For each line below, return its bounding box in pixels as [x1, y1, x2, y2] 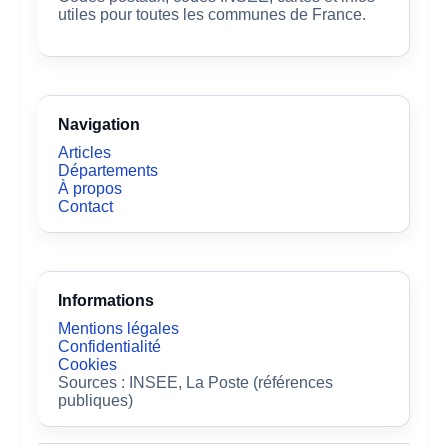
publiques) [58, 392, 134, 410]
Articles [58, 144, 112, 162]
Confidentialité [58, 338, 162, 356]
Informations [58, 292, 155, 310]
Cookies [58, 356, 118, 374]
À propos [58, 180, 123, 198]
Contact [58, 198, 114, 216]
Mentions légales [58, 320, 180, 338]
